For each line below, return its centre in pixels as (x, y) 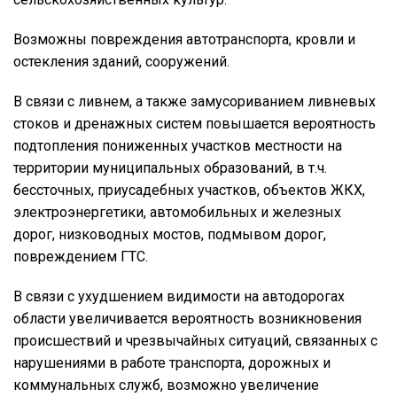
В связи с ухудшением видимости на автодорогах (179, 296)
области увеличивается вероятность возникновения (187, 319)
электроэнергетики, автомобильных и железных (177, 212)
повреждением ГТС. (81, 257)
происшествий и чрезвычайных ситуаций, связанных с (195, 341)
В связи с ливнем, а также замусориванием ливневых (195, 101)
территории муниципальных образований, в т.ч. (170, 168)
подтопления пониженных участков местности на (178, 146)
